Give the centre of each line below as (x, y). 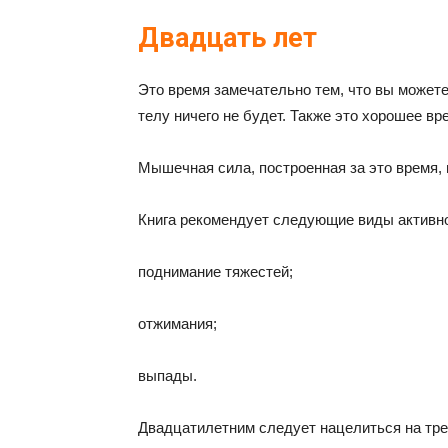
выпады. (167, 375)
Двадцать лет (227, 38)
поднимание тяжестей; (215, 271)
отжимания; (177, 323)
